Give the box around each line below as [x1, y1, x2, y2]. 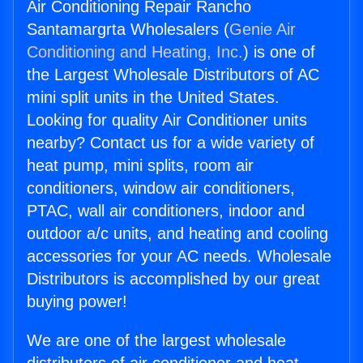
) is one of [243, 43, 315, 62]
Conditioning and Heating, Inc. [27, 43, 243, 62]
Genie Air [229, 20, 296, 39]
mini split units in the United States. [27, 88, 280, 107]
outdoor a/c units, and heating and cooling [27, 224, 328, 243]
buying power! [27, 293, 127, 311]
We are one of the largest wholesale [27, 331, 286, 350]
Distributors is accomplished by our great [27, 270, 320, 288]
